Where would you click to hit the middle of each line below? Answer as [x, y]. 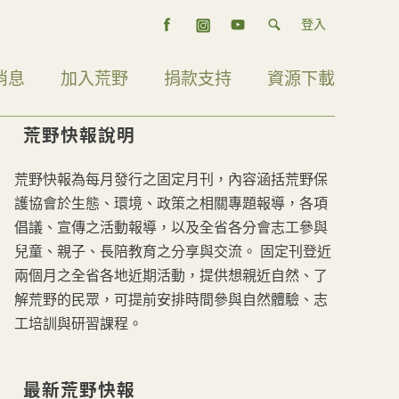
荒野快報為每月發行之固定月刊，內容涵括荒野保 [171, 179]
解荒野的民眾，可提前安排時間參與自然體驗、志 [171, 299]
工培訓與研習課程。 [78, 323]
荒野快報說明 [79, 135]
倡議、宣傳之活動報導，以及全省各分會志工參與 [171, 227]
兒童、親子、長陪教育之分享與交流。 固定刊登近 [173, 251]
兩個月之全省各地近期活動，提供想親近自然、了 [171, 275]
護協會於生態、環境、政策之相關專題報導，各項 [171, 203]
